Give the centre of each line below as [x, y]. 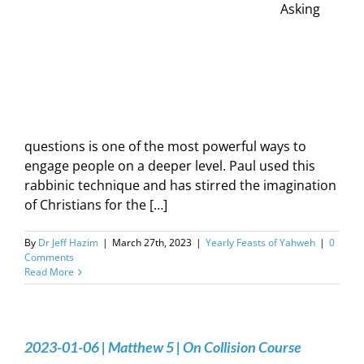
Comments [49, 257]
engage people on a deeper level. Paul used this [170, 166]
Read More [49, 272]
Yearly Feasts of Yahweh [260, 243]
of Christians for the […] [96, 205]
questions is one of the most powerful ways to [165, 146]
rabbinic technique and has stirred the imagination [180, 185]
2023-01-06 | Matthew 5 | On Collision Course [163, 347]
